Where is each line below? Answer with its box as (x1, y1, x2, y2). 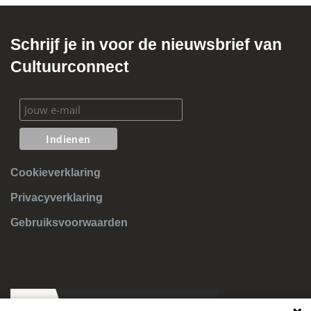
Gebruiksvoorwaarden (10, 216, 128, 228)
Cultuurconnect (10, 57, 129, 76)
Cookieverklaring (10, 166, 101, 178)
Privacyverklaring (10, 191, 103, 203)
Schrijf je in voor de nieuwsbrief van (10, 35, 282, 53)
